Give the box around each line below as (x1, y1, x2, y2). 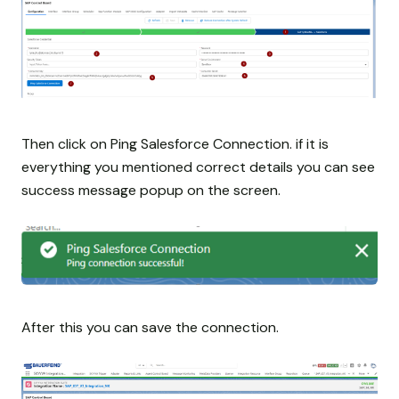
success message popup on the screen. (21, 180, 281, 199)
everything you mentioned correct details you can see (21, 157, 375, 176)
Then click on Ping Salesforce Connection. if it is (21, 134, 329, 153)
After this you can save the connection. (21, 317, 279, 337)
